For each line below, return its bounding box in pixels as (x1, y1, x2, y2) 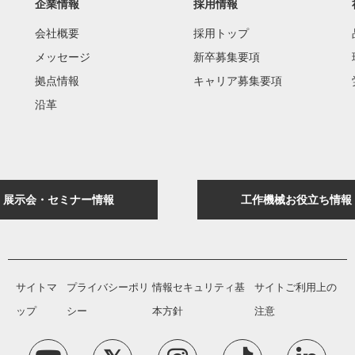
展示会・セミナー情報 (3, 193, 114, 206)
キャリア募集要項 (193, 74, 282, 87)
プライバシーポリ (67, 281, 150, 293)
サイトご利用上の (254, 281, 337, 293)
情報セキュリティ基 (151, 281, 245, 293)
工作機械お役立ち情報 (241, 193, 352, 206)
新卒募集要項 (193, 50, 260, 63)
